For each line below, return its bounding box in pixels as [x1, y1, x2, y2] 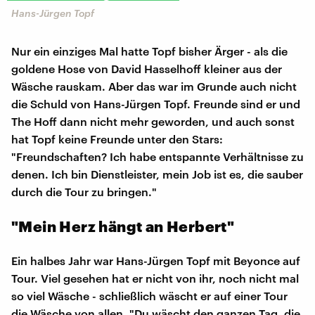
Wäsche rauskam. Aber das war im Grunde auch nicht [11, 79, 297, 93]
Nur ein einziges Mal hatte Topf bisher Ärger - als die [11, 44, 288, 58]
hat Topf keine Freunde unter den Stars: [11, 131, 223, 146]
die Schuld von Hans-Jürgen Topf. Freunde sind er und [11, 96, 300, 110]
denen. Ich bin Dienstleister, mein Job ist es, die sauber [11, 167, 303, 181]
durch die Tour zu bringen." [11, 184, 157, 198]
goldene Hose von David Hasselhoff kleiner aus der [11, 61, 282, 75]
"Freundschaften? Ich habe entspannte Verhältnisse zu [11, 149, 304, 163]
